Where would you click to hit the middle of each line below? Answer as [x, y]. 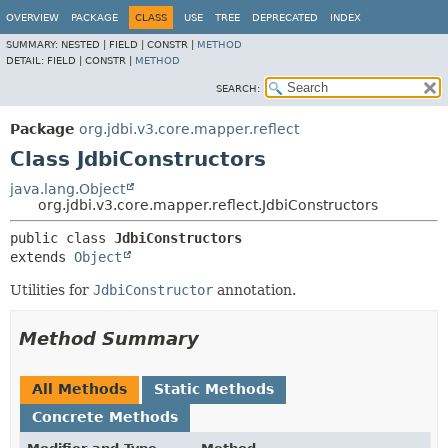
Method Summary [109, 338]
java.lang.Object [67, 189]
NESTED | [85, 44]
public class [62, 238]
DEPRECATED [285, 17]
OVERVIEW [32, 17]
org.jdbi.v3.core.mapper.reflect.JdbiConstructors [208, 205]
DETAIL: [26, 60]
